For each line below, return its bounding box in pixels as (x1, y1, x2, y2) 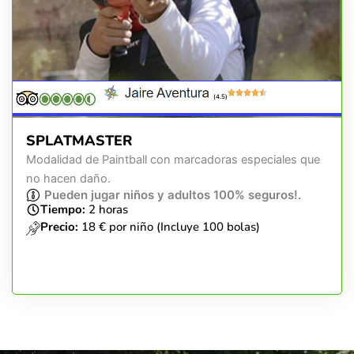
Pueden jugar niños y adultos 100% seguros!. (44, 187, 301, 203)
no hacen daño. (26, 171, 111, 186)
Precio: (40, 218, 81, 235)
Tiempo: (40, 201, 85, 217)
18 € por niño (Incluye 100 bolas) (81, 218, 260, 235)
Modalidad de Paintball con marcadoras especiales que (26, 152, 320, 167)
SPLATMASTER (26, 130, 133, 150)
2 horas (85, 201, 128, 217)
